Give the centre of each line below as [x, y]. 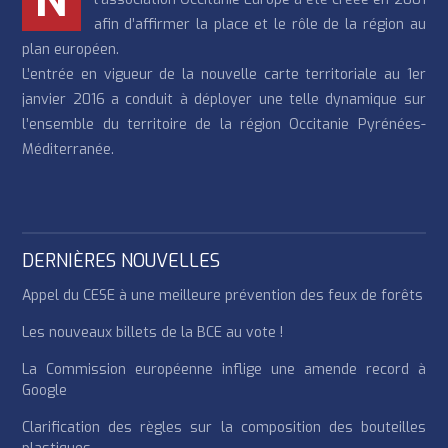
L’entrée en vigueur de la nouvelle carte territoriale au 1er [224, 75]
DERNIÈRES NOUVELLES [121, 261]
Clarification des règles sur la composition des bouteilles [224, 428]
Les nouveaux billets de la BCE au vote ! [153, 333]
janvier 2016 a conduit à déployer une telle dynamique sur [224, 100]
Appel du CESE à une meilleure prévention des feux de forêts [223, 296]
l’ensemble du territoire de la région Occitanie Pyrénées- [224, 125]
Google [45, 391]
